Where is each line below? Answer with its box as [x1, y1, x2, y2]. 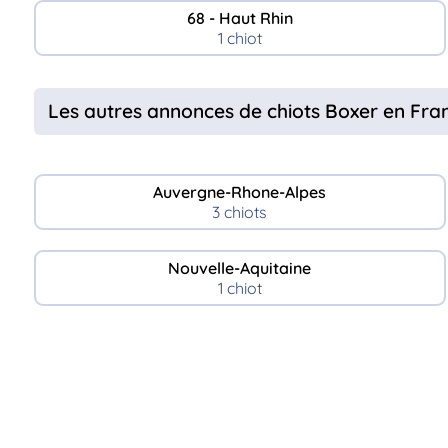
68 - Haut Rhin [186, 7, 293, 28]
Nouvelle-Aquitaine [168, 257, 312, 278]
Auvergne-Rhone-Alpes [153, 181, 327, 202]
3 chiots [212, 201, 268, 222]
